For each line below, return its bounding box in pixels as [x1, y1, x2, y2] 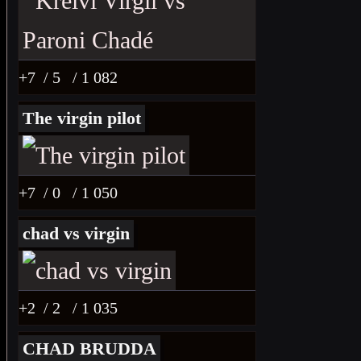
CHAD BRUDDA [23, 338, 156, 359]
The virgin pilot [23, 108, 141, 128]
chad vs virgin [23, 223, 130, 243]
